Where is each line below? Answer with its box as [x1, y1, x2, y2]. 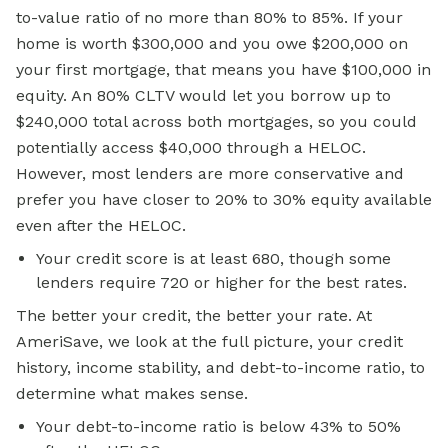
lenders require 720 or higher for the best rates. [36, 273, 407, 292]
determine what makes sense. [16, 384, 248, 403]
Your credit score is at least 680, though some [36, 249, 391, 268]
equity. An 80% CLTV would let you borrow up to [16, 86, 391, 105]
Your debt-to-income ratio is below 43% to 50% [36, 417, 401, 436]
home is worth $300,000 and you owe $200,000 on [16, 34, 408, 53]
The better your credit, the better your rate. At [16, 306, 372, 325]
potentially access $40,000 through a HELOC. [16, 138, 366, 157]
